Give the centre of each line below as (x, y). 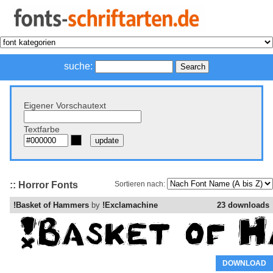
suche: (78, 66)
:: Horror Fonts (44, 185)
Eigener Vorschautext (65, 105)
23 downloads (243, 205)
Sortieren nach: (140, 184)
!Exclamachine (130, 205)
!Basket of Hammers (51, 205)
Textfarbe (42, 129)
